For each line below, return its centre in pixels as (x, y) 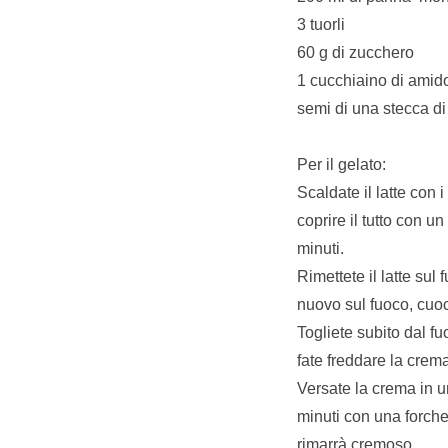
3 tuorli (321, 24)
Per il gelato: (341, 164)
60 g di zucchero (355, 52)
